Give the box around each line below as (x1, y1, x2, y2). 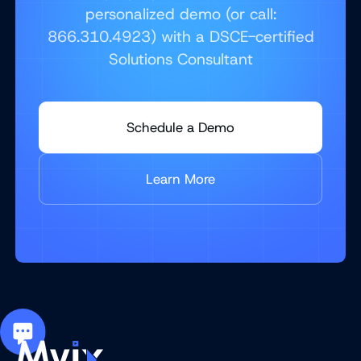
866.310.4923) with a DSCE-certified (47, 26, 314, 47)
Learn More (146, 169, 215, 188)
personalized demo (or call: (85, 3, 276, 24)
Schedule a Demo (127, 118, 234, 136)
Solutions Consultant (108, 48, 253, 69)
